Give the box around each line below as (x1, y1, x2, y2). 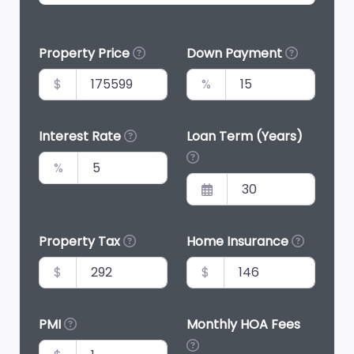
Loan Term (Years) (186, 127, 303, 146)
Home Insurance (186, 232, 292, 250)
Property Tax (39, 232, 123, 250)
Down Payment (186, 44, 285, 62)
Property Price (39, 44, 133, 62)
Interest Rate (39, 127, 124, 146)
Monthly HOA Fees (186, 315, 300, 334)
